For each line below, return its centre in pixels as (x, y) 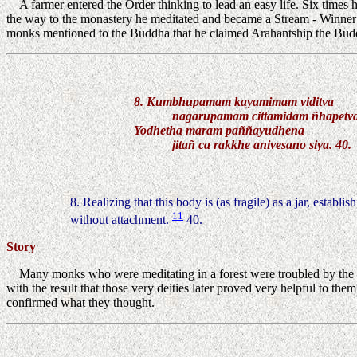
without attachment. (120, 220)
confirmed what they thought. (80, 303)
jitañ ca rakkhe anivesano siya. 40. (243, 144)
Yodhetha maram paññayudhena (219, 130)
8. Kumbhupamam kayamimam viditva (234, 101)
